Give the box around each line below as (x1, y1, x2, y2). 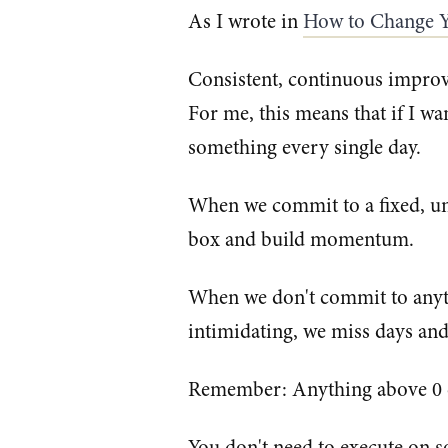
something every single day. (188, 133, 422, 163)
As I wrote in (188, 7, 304, 37)
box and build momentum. (188, 225, 415, 255)
